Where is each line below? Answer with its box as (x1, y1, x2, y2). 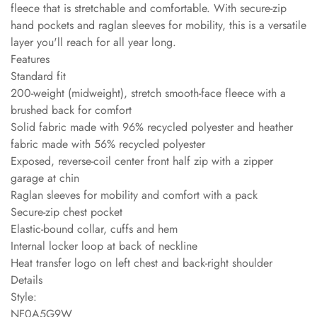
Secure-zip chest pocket (11, 203, 122, 220)
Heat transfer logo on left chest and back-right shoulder (11, 254, 272, 271)
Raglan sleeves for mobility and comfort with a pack (11, 186, 258, 203)
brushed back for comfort (11, 101, 132, 118)
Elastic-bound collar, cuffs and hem (11, 220, 178, 237)
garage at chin (11, 169, 79, 186)
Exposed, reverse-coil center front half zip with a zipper (11, 152, 273, 169)
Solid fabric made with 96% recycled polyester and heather (11, 118, 293, 135)
